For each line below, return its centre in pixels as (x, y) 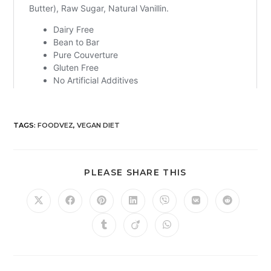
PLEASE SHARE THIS (135, 173)
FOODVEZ (56, 126)
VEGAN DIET (99, 126)
